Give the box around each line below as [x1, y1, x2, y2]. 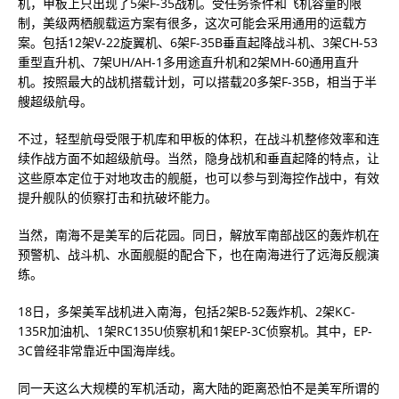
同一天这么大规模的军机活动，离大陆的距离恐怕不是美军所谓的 [18, 379, 379, 396]
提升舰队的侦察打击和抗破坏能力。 [18, 189, 217, 206]
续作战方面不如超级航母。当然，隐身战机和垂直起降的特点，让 [18, 150, 379, 167]
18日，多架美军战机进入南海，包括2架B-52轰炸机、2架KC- [18, 303, 355, 320]
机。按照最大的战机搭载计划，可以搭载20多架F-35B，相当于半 [18, 73, 377, 90]
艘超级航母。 [18, 93, 93, 110]
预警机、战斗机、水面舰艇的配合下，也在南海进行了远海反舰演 [18, 246, 379, 263]
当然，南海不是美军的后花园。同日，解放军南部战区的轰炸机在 [18, 226, 379, 243]
